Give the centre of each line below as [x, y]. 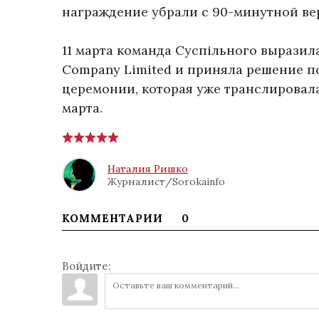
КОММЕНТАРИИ [114, 218]
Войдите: [87, 266]
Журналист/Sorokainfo [166, 181]
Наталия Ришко [148, 168]
